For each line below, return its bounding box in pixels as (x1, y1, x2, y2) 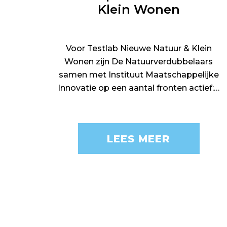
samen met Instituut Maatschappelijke (58, 70, 219, 80)
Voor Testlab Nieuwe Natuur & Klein (65, 44, 212, 53)
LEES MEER (107, 132, 171, 145)
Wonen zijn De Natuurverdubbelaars (64, 57, 213, 66)
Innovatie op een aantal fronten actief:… (58, 83, 220, 93)
